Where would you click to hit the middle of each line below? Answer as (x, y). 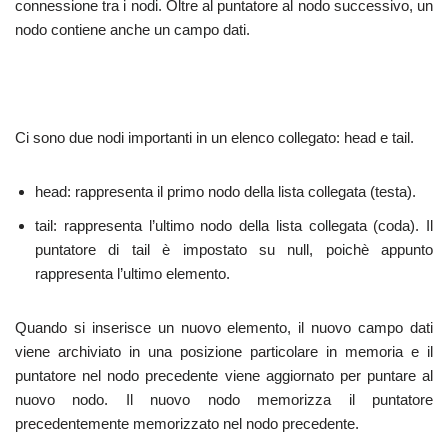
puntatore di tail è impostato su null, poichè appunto (234, 249)
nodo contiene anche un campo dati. (132, 29)
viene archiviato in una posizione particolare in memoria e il (224, 351)
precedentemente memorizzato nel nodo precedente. (187, 423)
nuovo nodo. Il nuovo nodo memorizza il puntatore (224, 399)
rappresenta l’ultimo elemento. (132, 273)
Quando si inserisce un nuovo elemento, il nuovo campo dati (224, 327)
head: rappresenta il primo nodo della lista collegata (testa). (225, 191)
